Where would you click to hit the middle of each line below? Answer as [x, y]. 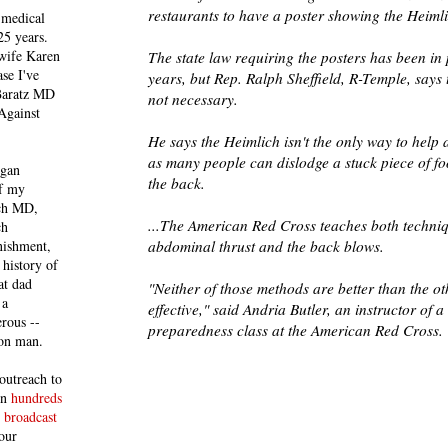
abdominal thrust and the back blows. [266, 246]
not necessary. [193, 99]
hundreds [36, 397]
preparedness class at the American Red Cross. [295, 330]
